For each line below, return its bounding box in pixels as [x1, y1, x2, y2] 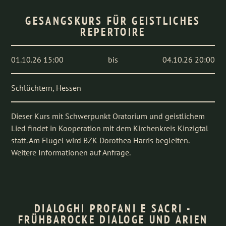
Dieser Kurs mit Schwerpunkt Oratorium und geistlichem [11, 111, 205, 121]
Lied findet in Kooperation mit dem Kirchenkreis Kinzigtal [11, 123, 209, 133]
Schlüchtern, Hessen [11, 83, 82, 93]
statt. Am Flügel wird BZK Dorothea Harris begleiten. [11, 135, 190, 145]
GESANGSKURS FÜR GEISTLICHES [25, 14, 201, 28]
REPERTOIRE [80, 25, 146, 39]
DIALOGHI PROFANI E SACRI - [34, 201, 192, 215]
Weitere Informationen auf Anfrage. [11, 147, 131, 157]
